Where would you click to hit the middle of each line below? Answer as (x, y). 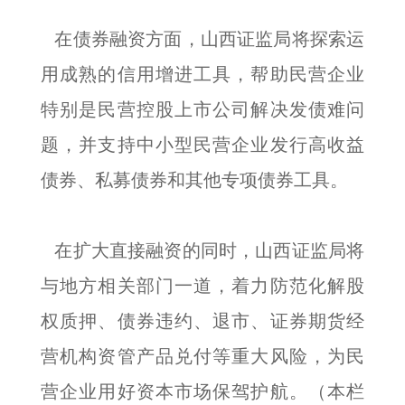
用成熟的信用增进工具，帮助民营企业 (202, 74)
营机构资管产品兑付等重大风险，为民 (202, 356)
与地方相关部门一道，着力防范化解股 (202, 286)
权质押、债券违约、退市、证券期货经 (202, 321)
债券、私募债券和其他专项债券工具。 (194, 180)
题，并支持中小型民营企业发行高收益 (202, 145)
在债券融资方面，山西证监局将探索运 (202, 39)
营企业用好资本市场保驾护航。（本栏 (202, 391)
